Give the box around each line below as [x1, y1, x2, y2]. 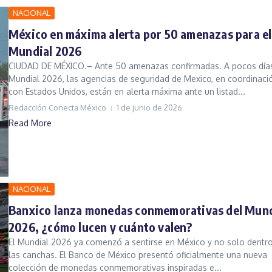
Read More [8, 118, 52, 129]
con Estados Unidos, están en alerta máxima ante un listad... [8, 86, 245, 97]
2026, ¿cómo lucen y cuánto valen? [8, 219, 192, 235]
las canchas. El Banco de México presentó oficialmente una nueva [8, 250, 267, 260]
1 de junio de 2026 [117, 103, 182, 113]
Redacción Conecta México [8, 103, 106, 113]
